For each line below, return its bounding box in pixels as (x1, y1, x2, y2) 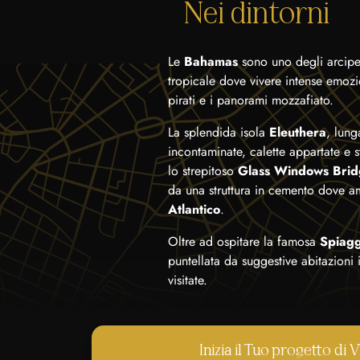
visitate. (168, 271, 207, 289)
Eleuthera (269, 123, 326, 141)
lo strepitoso (168, 162, 238, 180)
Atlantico (168, 200, 220, 219)
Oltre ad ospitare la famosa (168, 232, 320, 251)
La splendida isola (168, 123, 269, 141)
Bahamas (184, 52, 238, 71)
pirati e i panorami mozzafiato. (168, 91, 333, 109)
